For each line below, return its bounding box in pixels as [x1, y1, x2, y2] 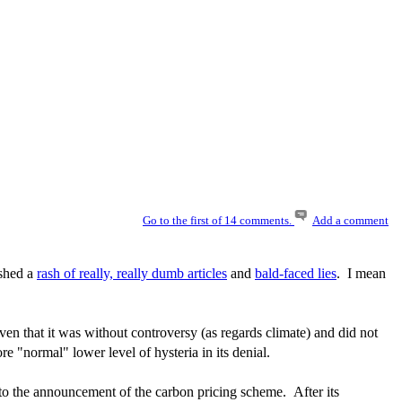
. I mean [336, 266, 386, 281]
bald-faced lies [255, 266, 336, 281]
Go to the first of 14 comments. [143, 214, 294, 227]
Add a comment [312, 214, 389, 227]
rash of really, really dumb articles [37, 266, 227, 281]
